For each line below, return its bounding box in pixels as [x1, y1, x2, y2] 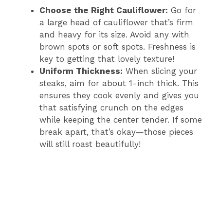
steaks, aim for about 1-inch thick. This [39, 78, 199, 89]
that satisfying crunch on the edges [39, 103, 183, 113]
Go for [168, 5, 196, 16]
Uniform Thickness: [39, 66, 123, 76]
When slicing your [123, 66, 197, 76]
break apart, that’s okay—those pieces [39, 127, 193, 137]
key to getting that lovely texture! [39, 54, 174, 64]
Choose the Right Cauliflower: [39, 5, 168, 16]
